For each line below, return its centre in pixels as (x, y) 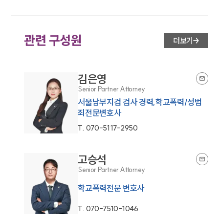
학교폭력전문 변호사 (111, 188)
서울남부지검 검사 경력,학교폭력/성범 (140, 102)
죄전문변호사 (99, 113)
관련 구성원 (53, 41)
